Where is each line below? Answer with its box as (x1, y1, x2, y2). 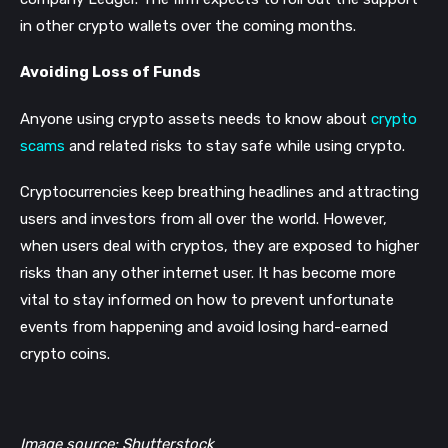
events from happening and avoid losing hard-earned (20, 317, 388, 336)
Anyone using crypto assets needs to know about (20, 109, 371, 128)
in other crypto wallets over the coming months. (20, 17, 356, 36)
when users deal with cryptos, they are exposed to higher (20, 236, 419, 255)
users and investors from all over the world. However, (20, 209, 387, 228)
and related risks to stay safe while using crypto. (65, 136, 405, 155)
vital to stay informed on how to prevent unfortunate (20, 290, 394, 309)
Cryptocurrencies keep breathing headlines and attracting (20, 182, 419, 201)
